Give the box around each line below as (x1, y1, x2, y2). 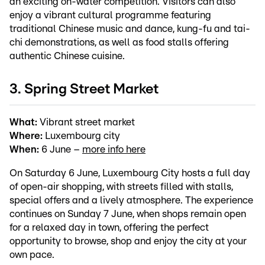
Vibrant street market (37, 117, 135, 127)
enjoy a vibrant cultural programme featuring (9, 9, 211, 20)
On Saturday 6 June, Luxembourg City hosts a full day (9, 167, 250, 178)
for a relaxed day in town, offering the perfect (9, 222, 209, 232)
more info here (82, 144, 146, 154)
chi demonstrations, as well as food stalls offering (9, 37, 229, 47)
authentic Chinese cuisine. (9, 50, 125, 61)
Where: (9, 130, 43, 141)
